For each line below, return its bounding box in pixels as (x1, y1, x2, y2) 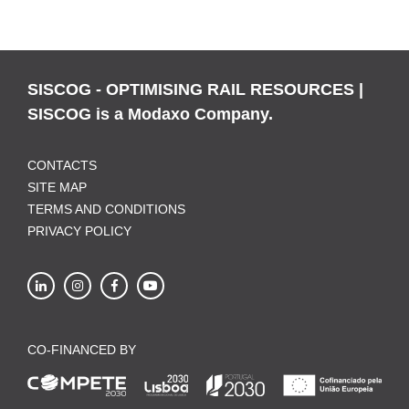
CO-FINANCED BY (27, 342, 136, 357)
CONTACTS (27, 158, 97, 173)
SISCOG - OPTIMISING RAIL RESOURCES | (27, 80, 363, 99)
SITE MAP (27, 180, 87, 194)
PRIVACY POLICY (27, 224, 131, 238)
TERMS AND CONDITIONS (27, 202, 185, 216)
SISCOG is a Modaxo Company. (27, 105, 273, 123)
